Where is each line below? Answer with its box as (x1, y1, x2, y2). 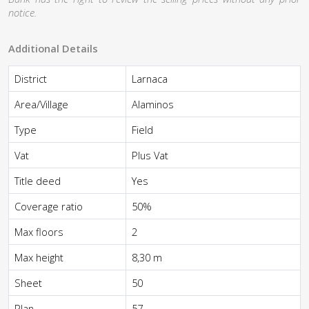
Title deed (14, 174, 61, 188)
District (14, 72, 47, 86)
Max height (14, 250, 63, 264)
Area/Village (14, 97, 68, 111)
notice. (8, 6, 37, 19)
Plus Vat (132, 148, 168, 162)
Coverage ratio (14, 199, 83, 213)
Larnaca (132, 72, 168, 86)
